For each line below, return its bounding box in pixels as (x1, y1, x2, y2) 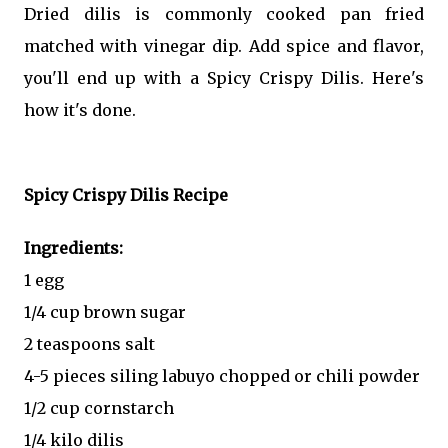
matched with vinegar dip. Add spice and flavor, (24, 35, 424, 56)
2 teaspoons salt (24, 334, 155, 355)
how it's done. (24, 99, 136, 120)
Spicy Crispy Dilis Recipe (24, 185, 228, 206)
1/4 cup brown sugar (24, 302, 186, 323)
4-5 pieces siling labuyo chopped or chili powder (24, 366, 420, 387)
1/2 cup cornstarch (24, 398, 174, 419)
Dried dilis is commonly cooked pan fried (24, 3, 424, 24)
